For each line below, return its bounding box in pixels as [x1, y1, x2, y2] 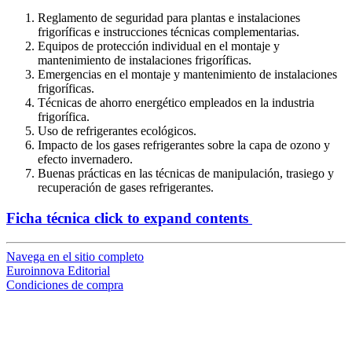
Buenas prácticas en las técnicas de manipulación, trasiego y [38, 167, 334, 181]
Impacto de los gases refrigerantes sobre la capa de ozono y [38, 138, 330, 152]
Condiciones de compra [6, 277, 123, 291]
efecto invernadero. [38, 152, 133, 167]
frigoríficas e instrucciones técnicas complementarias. [38, 25, 299, 39]
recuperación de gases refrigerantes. [38, 181, 214, 195]
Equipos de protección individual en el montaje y [38, 39, 280, 53]
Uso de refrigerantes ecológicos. [38, 124, 196, 138]
